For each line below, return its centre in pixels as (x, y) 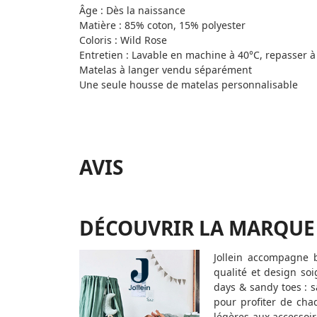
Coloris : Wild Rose (123, 40)
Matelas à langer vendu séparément (166, 70)
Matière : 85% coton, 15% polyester (162, 25)
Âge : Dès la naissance (132, 11)
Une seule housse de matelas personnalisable (189, 85)
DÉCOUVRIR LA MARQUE (197, 227)
